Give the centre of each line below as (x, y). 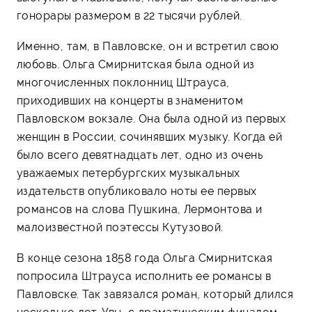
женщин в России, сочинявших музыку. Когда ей (150, 136)
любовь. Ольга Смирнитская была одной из (136, 64)
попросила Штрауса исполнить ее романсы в (144, 276)
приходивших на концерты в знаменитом (130, 100)
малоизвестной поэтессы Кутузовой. (120, 227)
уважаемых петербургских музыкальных (128, 173)
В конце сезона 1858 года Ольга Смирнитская (145, 258)
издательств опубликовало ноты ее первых (137, 191)
